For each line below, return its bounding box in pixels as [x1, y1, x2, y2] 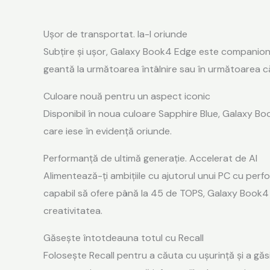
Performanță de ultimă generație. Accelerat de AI [43, 151, 257, 165]
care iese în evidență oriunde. [43, 124, 172, 137]
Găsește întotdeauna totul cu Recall [43, 231, 204, 244]
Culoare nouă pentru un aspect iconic [43, 89, 210, 102]
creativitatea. [43, 204, 102, 217]
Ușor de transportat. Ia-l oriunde [43, 27, 187, 40]
